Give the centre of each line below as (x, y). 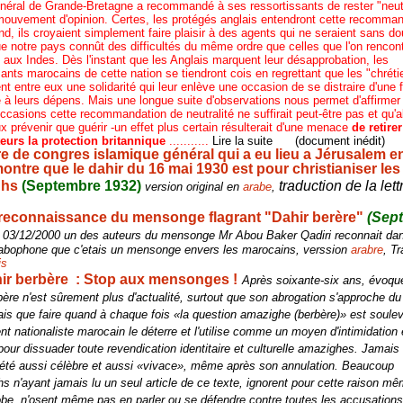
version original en (194, 187)
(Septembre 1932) (82, 186)
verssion (327, 250)
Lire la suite (243, 141)
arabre (367, 250)
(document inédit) (340, 141)
